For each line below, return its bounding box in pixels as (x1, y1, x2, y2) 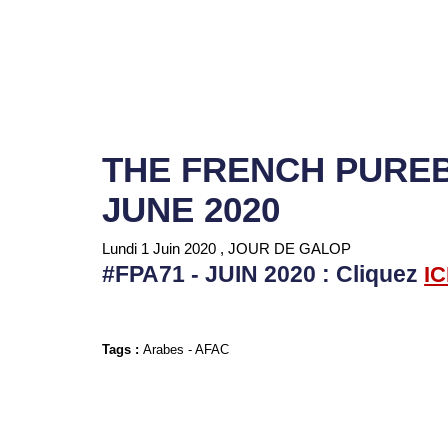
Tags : (102, 342, 144, 357)
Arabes (143, 342, 185, 357)
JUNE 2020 (102, 190, 281, 229)
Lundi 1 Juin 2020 (102, 240, 217, 257)
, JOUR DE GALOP (220, 240, 352, 257)
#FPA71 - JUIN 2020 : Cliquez (102, 262, 419, 287)
